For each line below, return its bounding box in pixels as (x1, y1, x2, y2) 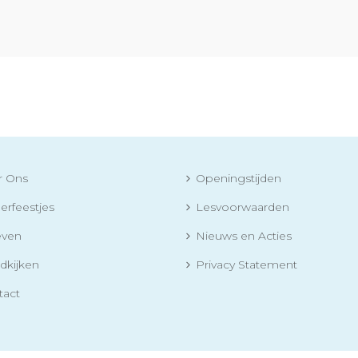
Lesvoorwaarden (196, 200, 289, 215)
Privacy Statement (196, 257, 297, 272)
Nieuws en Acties (196, 229, 292, 244)
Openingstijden (196, 171, 281, 186)
